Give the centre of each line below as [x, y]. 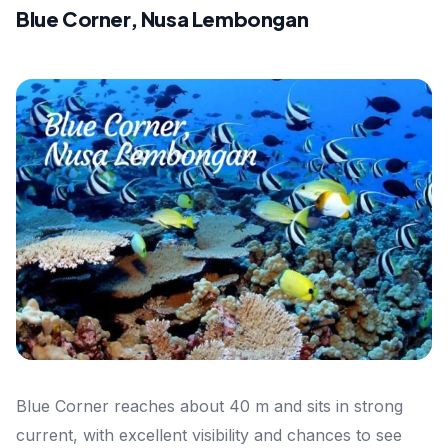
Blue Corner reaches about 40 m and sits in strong [209, 405]
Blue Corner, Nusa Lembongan [162, 18]
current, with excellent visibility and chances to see [209, 434]
